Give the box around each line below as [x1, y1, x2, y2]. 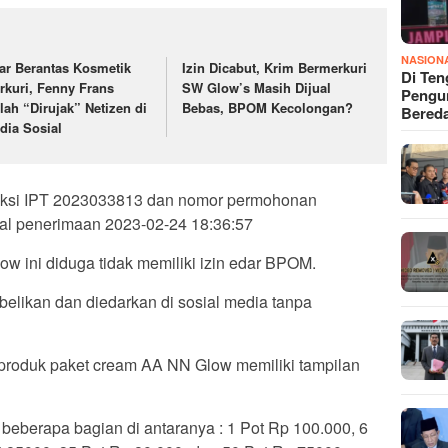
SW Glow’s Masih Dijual [182, 78, 332, 98]
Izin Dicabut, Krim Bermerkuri [182, 58, 368, 78]
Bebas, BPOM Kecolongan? [182, 98, 354, 118]
